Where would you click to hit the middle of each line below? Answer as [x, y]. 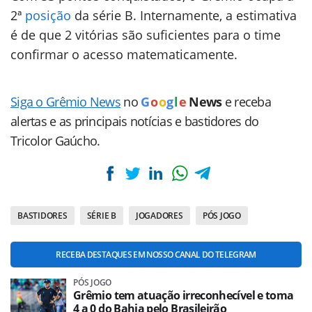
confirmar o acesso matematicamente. [124, 54]
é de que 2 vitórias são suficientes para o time [146, 35]
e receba [248, 102]
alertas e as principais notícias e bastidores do [135, 121]
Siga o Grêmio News [66, 102]
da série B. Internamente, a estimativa [184, 15]
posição [48, 15]
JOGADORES [159, 216]
